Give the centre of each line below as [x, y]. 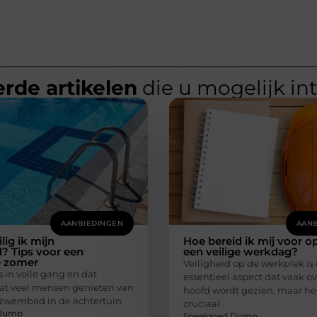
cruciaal [202, 304]
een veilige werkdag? [241, 252]
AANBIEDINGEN [92, 223]
